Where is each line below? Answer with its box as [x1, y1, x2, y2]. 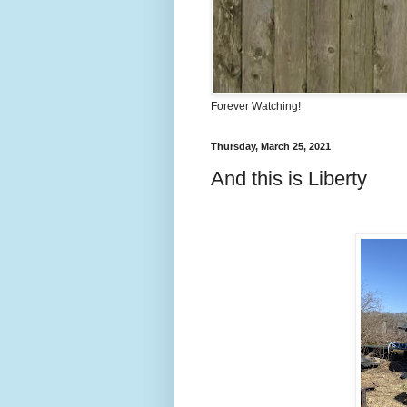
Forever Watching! [211, 100, 301, 114]
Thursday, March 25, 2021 [211, 141, 331, 153]
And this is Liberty [211, 166, 367, 190]
